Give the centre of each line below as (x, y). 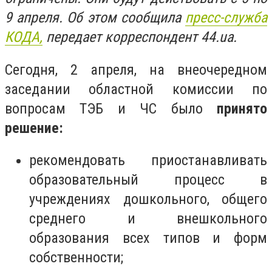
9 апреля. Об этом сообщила (95, 18)
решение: (34, 128)
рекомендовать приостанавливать (148, 161)
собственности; (76, 258)
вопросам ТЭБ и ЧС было (111, 108)
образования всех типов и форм (148, 238)
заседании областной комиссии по (136, 89)
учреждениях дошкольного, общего (148, 199)
